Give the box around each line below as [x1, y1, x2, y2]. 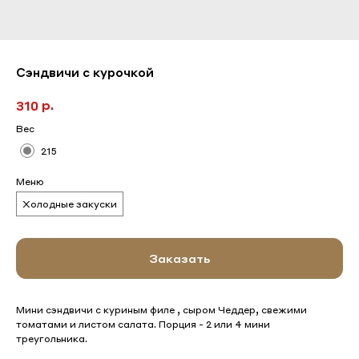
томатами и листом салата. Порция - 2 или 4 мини [16, 318, 270, 331]
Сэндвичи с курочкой [16, 64, 154, 80]
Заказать [149, 251, 210, 266]
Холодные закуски [22, 198, 117, 211]
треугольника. [16, 333, 87, 345]
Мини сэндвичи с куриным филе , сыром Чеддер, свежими [16, 304, 307, 317]
